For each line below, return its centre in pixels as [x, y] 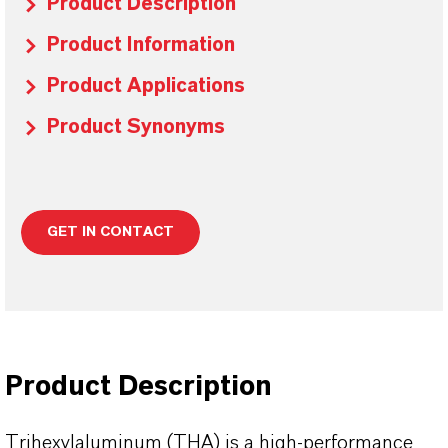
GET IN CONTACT [110, 232]
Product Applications [146, 86]
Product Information [141, 45]
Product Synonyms [136, 127]
